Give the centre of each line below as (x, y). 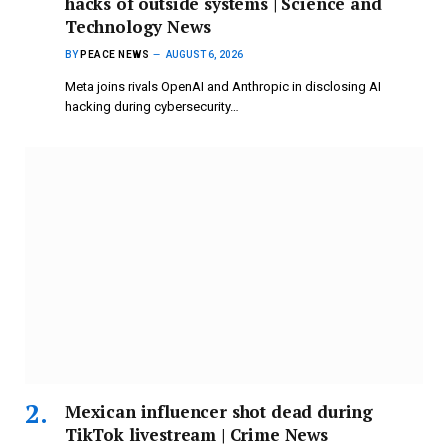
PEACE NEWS (114, 55)
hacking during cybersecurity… (152, 107)
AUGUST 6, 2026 (204, 55)
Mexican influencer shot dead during (219, 411)
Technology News (138, 27)
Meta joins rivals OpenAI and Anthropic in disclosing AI (223, 87)
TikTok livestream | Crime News (196, 434)
